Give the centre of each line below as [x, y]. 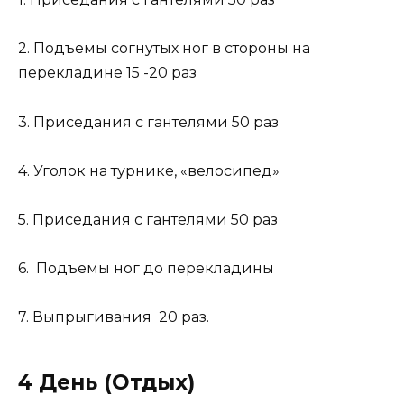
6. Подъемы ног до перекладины [146, 269]
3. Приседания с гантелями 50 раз [148, 122]
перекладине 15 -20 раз [107, 73]
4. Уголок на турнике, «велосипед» [149, 170]
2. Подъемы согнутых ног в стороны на [164, 49]
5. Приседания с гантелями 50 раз [148, 219]
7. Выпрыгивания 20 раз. [114, 317]
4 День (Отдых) [106, 383]
